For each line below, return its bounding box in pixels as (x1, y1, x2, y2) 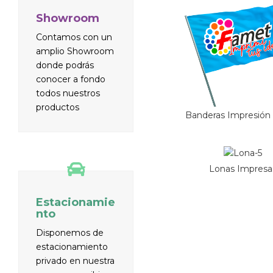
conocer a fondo (36, 73, 105, 85)
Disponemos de (36, 227, 104, 238)
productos (36, 101, 79, 113)
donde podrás (36, 59, 94, 71)
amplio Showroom (36, 45, 114, 57)
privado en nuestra (36, 255, 115, 266)
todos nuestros (36, 87, 100, 99)
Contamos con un (36, 31, 112, 43)
